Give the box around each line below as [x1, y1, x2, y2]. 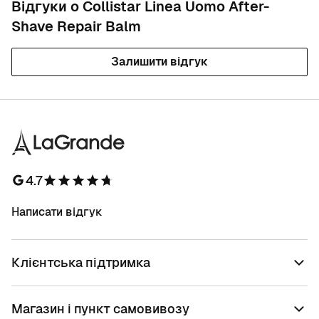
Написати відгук [11, 204, 103, 219]
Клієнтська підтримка [11, 254, 150, 271]
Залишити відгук [111, 54, 208, 69]
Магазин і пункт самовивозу [11, 300, 189, 317]
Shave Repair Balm [11, 17, 141, 36]
